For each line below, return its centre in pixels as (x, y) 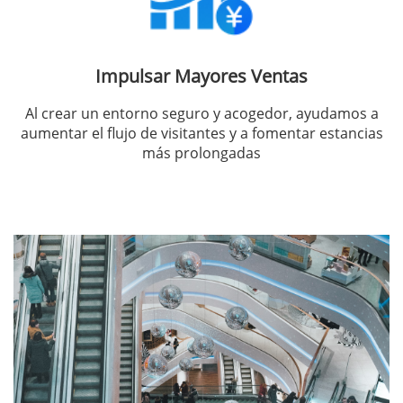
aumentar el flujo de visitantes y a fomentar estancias (201, 133)
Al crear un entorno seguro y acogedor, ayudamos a (201, 113)
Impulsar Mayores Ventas (201, 76)
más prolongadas (201, 152)
